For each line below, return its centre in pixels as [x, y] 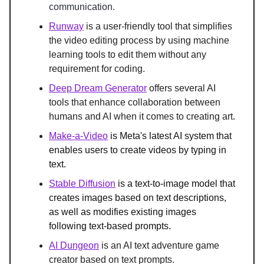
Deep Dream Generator [98, 88]
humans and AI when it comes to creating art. [142, 117]
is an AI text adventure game [159, 246]
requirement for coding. [97, 69]
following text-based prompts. [110, 226]
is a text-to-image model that [176, 184]
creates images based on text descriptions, [138, 198]
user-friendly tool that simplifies [168, 27]
